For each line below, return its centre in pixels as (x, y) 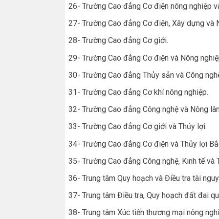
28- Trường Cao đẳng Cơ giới (118, 41)
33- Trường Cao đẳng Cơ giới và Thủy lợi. (138, 127)
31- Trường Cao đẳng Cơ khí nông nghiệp (138, 92)
